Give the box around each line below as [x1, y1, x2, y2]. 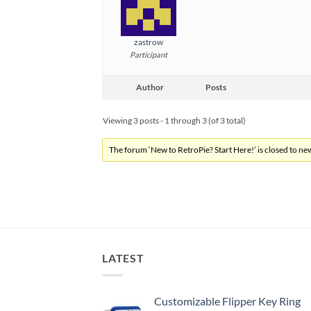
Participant [129, 50, 167, 60]
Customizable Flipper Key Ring [154, 294, 301, 308]
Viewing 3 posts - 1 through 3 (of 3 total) [103, 115, 246, 126]
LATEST [102, 251, 144, 265]
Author [136, 82, 164, 93]
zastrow [133, 37, 163, 48]
